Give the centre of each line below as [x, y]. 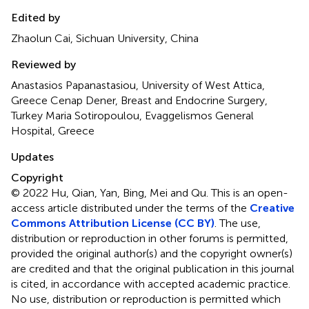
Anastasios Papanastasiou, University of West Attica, [138, 85]
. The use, [238, 223]
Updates [32, 157]
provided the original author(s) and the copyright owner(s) [152, 253]
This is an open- [250, 192]
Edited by [36, 17]
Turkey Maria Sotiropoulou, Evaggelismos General [132, 115]
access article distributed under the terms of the [130, 208]
